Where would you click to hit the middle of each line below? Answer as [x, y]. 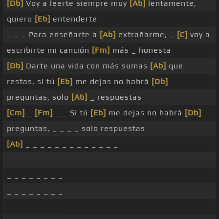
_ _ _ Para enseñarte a [53, 35]
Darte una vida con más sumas [87, 66]
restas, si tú [32, 82]
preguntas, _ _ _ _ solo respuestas [76, 129]
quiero [21, 19]
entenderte [74, 19]
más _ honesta [141, 50]
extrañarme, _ [146, 35]
